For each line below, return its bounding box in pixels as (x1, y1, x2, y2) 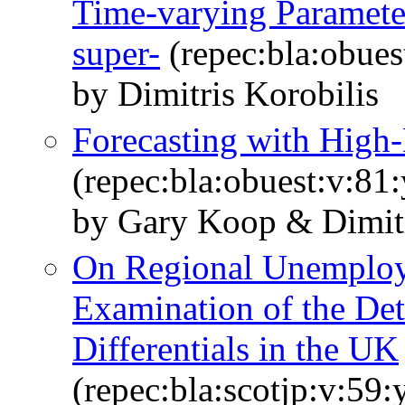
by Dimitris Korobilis (72, 74, 379, 114)
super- (72, 33, 160, 73)
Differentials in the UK (72, 329, 399, 369)
